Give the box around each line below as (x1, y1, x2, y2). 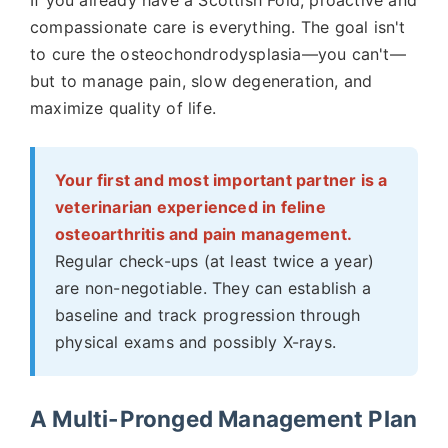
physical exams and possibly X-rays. (55, 332, 336, 352)
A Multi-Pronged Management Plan (30, 405, 418, 432)
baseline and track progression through (55, 305, 361, 325)
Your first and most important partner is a (55, 170, 388, 190)
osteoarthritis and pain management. (55, 224, 352, 244)
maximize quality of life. (30, 98, 216, 118)
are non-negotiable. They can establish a (55, 278, 372, 298)
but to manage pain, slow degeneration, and (30, 71, 373, 91)
